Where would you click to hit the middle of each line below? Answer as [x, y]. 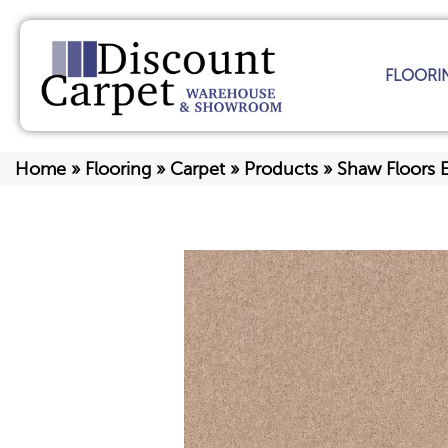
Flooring [118, 169]
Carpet [197, 169]
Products [281, 169]
